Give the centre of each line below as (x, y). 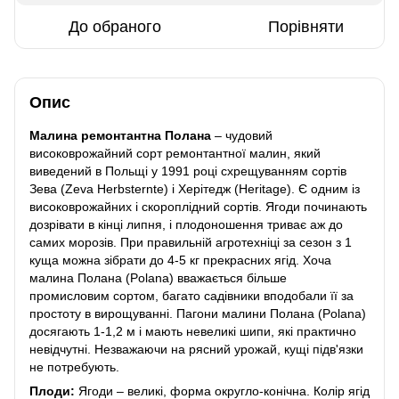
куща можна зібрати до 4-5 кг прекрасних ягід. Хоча (180, 260)
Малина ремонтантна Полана (120, 135)
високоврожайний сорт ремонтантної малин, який (175, 153)
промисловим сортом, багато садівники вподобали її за (191, 295)
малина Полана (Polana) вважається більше (158, 277)
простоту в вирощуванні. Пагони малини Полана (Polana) (198, 313)
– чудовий (242, 135)
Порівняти (306, 26)
